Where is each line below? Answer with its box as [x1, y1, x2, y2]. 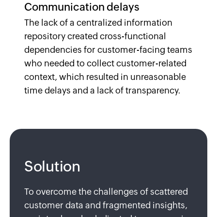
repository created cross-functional [24, 31, 166, 41]
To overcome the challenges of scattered [24, 186, 188, 197]
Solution [24, 158, 80, 175]
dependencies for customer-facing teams [24, 45, 192, 55]
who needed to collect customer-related [24, 58, 186, 68]
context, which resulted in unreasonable [24, 72, 186, 82]
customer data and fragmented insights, [24, 200, 187, 210]
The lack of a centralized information [24, 17, 172, 28]
